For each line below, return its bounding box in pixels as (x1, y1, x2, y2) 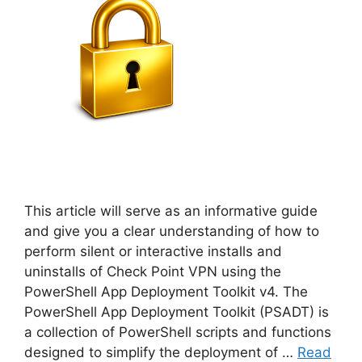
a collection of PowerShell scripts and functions (24, 324, 331, 341)
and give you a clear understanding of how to (24, 223, 319, 240)
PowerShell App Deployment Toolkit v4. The (24, 284, 308, 301)
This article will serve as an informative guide (24, 203, 318, 220)
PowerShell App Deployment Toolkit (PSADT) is (24, 304, 329, 321)
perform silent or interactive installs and (24, 243, 282, 260)
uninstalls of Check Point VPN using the (24, 263, 281, 280)
